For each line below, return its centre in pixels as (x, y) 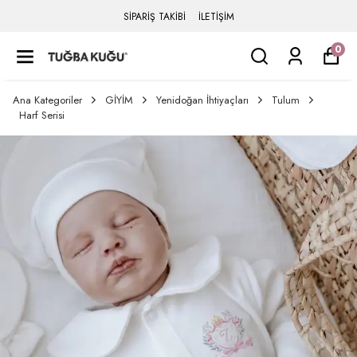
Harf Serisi (42, 115)
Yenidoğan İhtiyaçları (202, 100)
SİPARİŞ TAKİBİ (154, 17)
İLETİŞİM (216, 17)
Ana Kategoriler (47, 100)
